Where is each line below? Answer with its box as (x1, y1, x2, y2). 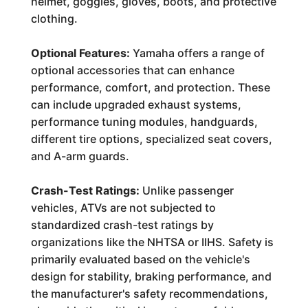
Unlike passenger (139, 184, 234, 197)
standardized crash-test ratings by (30, 218, 214, 232)
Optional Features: (30, 46, 130, 60)
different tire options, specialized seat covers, (30, 132, 272, 146)
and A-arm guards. (30, 149, 129, 163)
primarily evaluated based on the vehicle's (30, 252, 250, 266)
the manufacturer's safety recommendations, (30, 287, 268, 300)
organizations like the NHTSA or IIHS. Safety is (30, 235, 274, 249)
